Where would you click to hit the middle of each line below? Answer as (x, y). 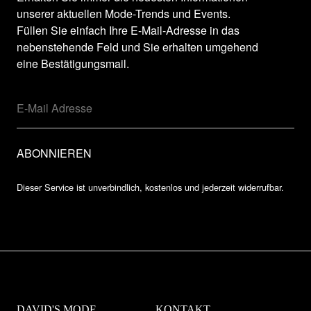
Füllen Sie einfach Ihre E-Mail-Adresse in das (128, 30)
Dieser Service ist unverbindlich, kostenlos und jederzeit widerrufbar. (150, 187)
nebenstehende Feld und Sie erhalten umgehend (137, 47)
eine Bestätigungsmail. (73, 63)
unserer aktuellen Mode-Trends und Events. (124, 13)
